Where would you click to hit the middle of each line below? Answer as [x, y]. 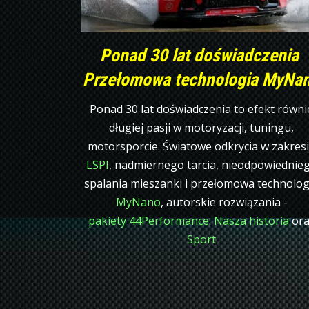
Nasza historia [251, 220]
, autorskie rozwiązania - [224, 202]
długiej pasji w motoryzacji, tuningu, [201, 127]
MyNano [138, 202]
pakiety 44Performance [148, 220]
